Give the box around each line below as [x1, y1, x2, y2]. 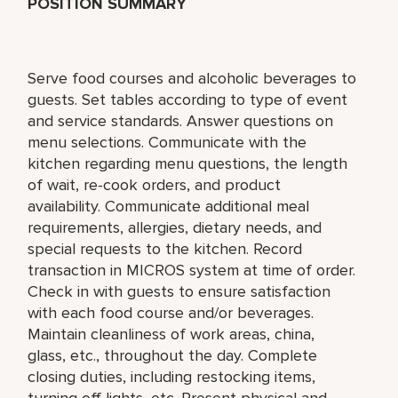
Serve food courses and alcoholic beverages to [28, 68, 357, 88]
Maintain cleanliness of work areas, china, [28, 323, 315, 344]
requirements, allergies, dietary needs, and [28, 217, 322, 237]
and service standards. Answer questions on [28, 110, 334, 131]
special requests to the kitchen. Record [28, 238, 303, 259]
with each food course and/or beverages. [28, 302, 314, 322]
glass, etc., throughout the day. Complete [28, 345, 318, 365]
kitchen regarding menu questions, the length [28, 153, 348, 173]
